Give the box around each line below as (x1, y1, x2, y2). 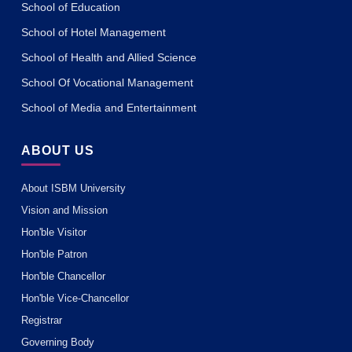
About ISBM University (21, 182, 126, 195)
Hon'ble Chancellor (21, 270, 105, 283)
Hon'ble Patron (21, 248, 87, 261)
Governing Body (21, 336, 94, 349)
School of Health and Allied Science (21, 51, 196, 64)
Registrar (21, 314, 62, 327)
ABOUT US (21, 144, 94, 158)
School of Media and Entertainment (21, 101, 196, 115)
